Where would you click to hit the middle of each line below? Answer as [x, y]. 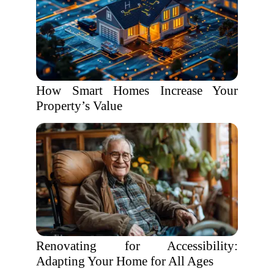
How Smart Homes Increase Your [137, 91]
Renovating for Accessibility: [137, 246]
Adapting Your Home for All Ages [125, 261]
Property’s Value [79, 106]
